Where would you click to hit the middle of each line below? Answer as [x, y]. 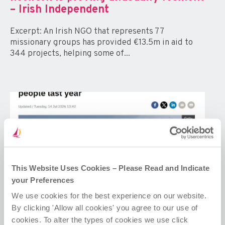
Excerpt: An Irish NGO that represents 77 [87, 32]
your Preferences [43, 180]
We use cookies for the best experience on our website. [109, 196]
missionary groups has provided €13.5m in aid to [101, 43]
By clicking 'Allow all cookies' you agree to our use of [105, 208]
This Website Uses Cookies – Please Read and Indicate [110, 168]
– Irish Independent [60, 10]
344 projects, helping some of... [70, 54]
